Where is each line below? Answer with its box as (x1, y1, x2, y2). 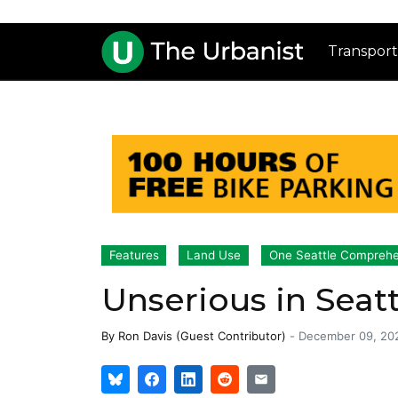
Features (108, 248, 159, 263)
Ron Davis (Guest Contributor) (118, 329, 286, 344)
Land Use (187, 248, 242, 263)
